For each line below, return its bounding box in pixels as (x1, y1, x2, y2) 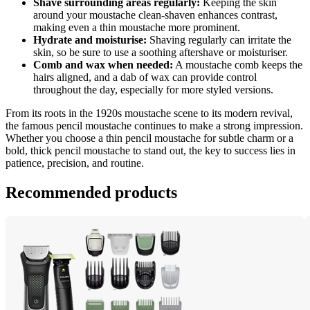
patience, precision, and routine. (6, 157, 144, 170)
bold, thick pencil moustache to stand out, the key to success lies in (6, 145, 295, 157)
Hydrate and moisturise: (33, 34, 147, 46)
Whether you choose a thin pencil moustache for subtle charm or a (6, 132, 293, 145)
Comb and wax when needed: (33, 59, 173, 71)
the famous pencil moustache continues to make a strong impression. (6, 120, 303, 132)
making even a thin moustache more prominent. (33, 21, 240, 34)
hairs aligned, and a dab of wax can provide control (33, 71, 257, 84)
